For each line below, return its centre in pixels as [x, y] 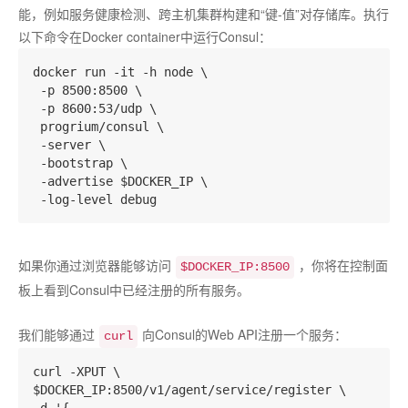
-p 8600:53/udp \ [95, 108]
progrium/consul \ [98, 127]
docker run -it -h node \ [120, 72]
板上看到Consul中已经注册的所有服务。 [134, 290]
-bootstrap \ [80, 163]
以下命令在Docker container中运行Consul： [145, 36]
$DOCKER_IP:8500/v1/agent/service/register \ [189, 390]
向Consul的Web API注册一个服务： [245, 334]
